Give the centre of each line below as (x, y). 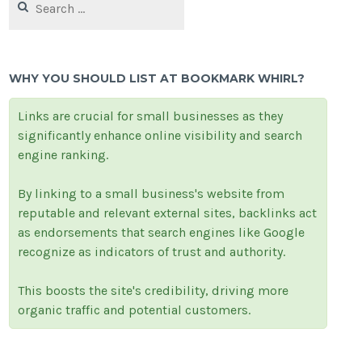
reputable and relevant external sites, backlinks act (168, 213)
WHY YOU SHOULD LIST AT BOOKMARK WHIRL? (157, 79)
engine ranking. (63, 155)
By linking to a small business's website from (152, 194)
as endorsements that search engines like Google (162, 233)
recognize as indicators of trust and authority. (152, 252)
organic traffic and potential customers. (135, 310)
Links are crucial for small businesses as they (151, 116)
